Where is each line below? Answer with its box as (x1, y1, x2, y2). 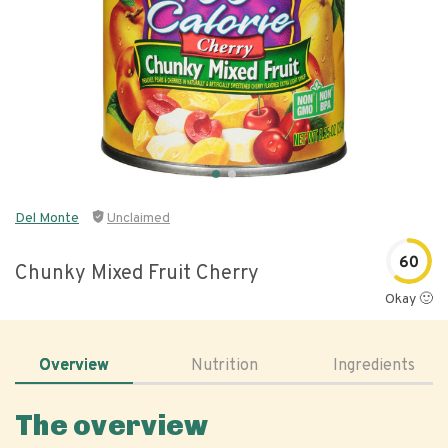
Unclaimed (107, 210, 170, 227)
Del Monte (15, 210, 79, 227)
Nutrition (190, 356, 258, 376)
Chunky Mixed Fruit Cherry (15, 260, 259, 287)
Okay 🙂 (385, 291, 433, 308)
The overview (15, 409, 209, 442)
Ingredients (333, 356, 415, 376)
